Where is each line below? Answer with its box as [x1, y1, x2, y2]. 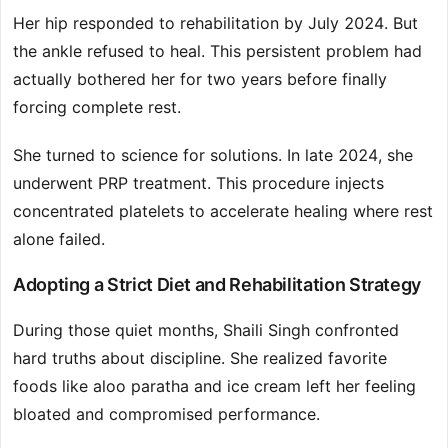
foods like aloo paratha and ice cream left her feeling [13, 376, 416, 397]
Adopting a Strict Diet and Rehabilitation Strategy [13, 274, 421, 296]
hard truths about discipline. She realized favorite [13, 348, 387, 369]
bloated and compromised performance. [13, 404, 320, 425]
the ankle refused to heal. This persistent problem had [13, 41, 422, 62]
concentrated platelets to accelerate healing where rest [13, 201, 433, 222]
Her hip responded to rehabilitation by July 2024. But [13, 13, 418, 34]
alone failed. [13, 229, 105, 250]
